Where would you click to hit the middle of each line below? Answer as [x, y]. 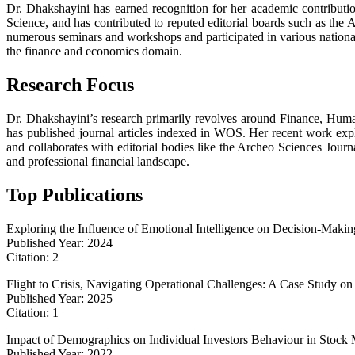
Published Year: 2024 [59, 242]
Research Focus [70, 85]
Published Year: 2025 [59, 298]
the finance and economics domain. [94, 52]
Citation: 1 [32, 312]
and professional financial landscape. [98, 162]
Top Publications [74, 195]
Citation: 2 [32, 257]
